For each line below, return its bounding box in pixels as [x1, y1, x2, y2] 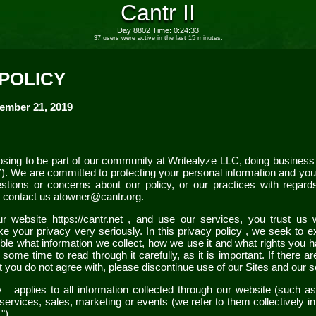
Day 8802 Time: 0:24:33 [117, 26, 199, 35]
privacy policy [177, 225, 246, 237]
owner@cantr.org [62, 190, 141, 202]
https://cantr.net [51, 213, 128, 225]
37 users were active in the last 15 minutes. [93, 35, 223, 42]
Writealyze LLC [168, 154, 239, 166]
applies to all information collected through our [14, 284, 236, 296]
